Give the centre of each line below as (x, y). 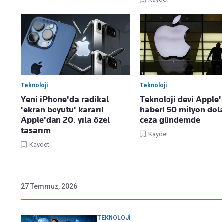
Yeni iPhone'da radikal (65, 99)
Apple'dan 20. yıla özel (65, 120)
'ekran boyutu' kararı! (62, 110)
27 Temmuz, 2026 (49, 187)
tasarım (36, 131)
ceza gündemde (170, 120)
